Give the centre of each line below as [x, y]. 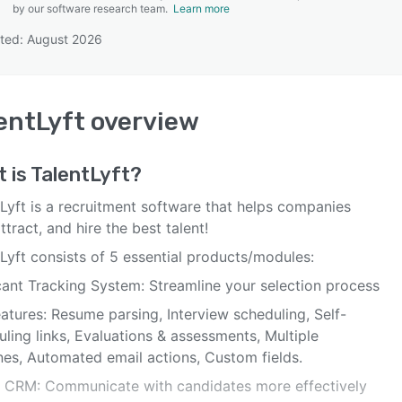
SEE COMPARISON [197, 89]
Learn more [201, 9]
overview [142, 122]
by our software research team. [93, 9]
